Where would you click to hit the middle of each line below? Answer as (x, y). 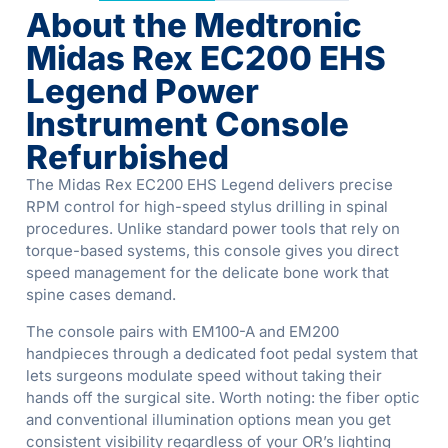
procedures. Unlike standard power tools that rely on (213, 229)
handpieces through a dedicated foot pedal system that (222, 353)
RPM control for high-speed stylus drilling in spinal (207, 207)
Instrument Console (187, 124)
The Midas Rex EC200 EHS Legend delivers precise (209, 185)
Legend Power (142, 91)
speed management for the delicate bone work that (207, 273)
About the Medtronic (194, 25)
